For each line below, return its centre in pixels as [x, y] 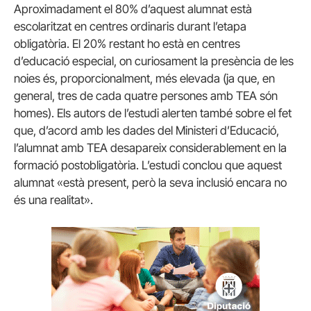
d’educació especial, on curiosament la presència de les [154, 61]
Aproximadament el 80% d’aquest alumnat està [133, 9]
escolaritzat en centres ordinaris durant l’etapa [130, 27]
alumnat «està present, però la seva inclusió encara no [150, 183]
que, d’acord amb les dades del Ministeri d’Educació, [146, 131]
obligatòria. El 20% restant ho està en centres [127, 44]
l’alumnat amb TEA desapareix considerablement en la [150, 148]
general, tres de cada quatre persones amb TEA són [146, 96]
